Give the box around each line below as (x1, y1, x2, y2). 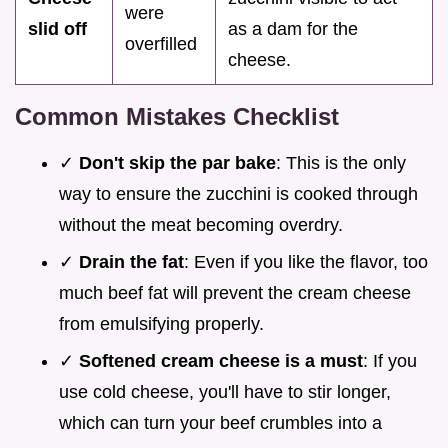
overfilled (125, 34, 197, 55)
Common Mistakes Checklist (15, 103, 339, 131)
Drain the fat (79, 252, 184, 272)
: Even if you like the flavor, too (184, 252, 428, 272)
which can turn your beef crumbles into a (59, 412, 382, 433)
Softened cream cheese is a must (79, 350, 363, 371)
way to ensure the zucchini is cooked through (59, 184, 418, 205)
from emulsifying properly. (59, 314, 264, 334)
